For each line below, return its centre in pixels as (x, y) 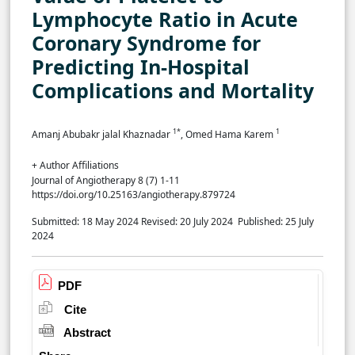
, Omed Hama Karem (228, 134)
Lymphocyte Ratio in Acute (165, 19)
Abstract (88, 333)
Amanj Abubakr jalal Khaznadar (102, 134)
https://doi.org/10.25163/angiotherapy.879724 (134, 194)
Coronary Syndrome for (146, 42)
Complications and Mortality (173, 90)
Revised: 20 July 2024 (188, 221)
